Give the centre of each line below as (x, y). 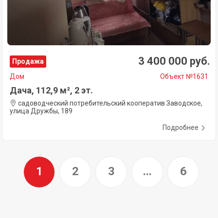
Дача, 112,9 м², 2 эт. (51, 90)
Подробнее (181, 127)
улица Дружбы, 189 (41, 111)
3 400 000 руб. (174, 61)
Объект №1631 (184, 76)
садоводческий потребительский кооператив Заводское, (109, 103)
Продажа (28, 61)
